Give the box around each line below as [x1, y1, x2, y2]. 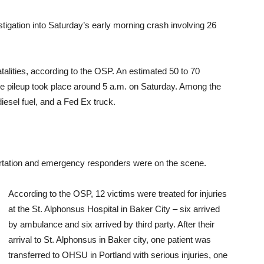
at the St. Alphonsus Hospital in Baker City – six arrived [8, 204, 220, 214]
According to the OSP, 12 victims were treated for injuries [8, 189, 227, 199]
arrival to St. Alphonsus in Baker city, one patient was [8, 235, 211, 245]
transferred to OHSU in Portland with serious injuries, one [8, 250, 227, 260]
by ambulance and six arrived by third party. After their [8, 219, 214, 229]
